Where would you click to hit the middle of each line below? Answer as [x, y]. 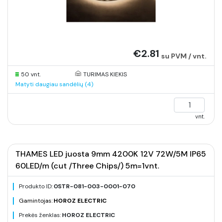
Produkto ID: [36, 186]
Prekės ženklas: [40, 215]
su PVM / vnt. [184, 56]
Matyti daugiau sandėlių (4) [54, 84]
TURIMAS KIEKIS [105, 74]
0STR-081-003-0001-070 [94, 186]
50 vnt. [31, 74]
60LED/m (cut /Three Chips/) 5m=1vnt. [87, 166]
